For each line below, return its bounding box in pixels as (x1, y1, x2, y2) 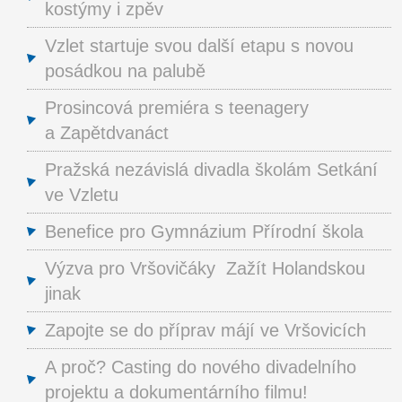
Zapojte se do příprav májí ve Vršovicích (45, 319, 366, 340)
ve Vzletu (45, 184, 118, 205)
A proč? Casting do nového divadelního (45, 356, 356, 377)
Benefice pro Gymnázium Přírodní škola (45, 221, 363, 241)
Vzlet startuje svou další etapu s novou (45, 35, 354, 56)
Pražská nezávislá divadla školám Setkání (45, 159, 378, 179)
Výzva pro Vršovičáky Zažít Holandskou (45, 258, 365, 278)
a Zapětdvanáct (45, 122, 169, 143)
